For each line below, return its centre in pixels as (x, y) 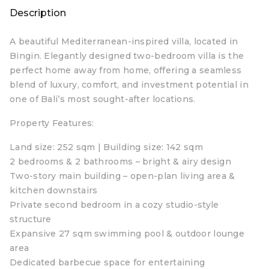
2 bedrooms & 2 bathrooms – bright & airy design (121, 162)
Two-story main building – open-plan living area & (122, 176)
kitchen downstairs (54, 190)
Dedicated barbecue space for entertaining (107, 262)
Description (38, 13)
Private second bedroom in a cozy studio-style (114, 205)
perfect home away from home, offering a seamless (126, 70)
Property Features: (52, 123)
